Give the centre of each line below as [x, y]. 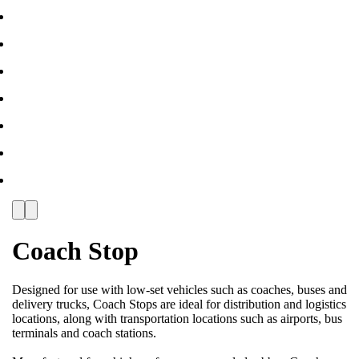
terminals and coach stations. [86, 333]
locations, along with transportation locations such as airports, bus [177, 318]
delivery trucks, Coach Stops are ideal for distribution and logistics [179, 304]
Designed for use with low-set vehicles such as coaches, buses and [179, 289]
